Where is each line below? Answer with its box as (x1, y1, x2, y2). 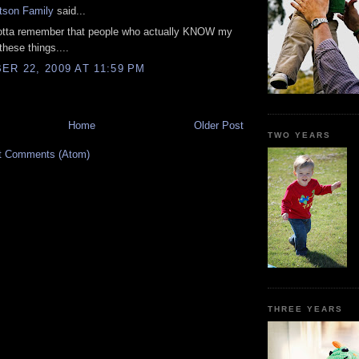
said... (54, 4, 86, 17)
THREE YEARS (268, 305, 344, 314)
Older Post (194, 119, 244, 131)
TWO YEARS (268, 131, 332, 140)
